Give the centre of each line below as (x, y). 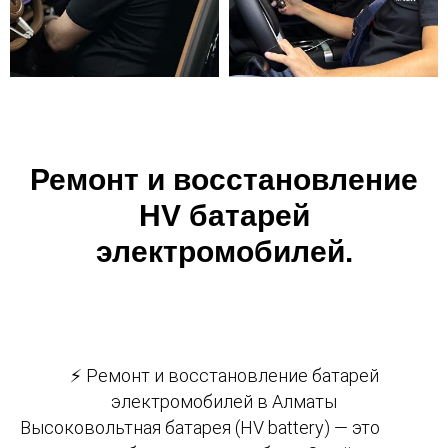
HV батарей (224, 215)
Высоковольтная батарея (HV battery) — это (200, 427)
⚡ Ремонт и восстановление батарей (224, 375)
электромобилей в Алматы (224, 401)
